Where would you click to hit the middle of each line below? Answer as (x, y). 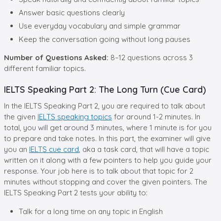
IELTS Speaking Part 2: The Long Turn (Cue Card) (105, 89)
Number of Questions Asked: (57, 57)
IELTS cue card (54, 149)
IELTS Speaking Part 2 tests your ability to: (76, 192)
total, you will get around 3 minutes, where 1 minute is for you (108, 127)
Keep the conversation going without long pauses (105, 39)
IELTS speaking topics (75, 116)
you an (17, 149)
